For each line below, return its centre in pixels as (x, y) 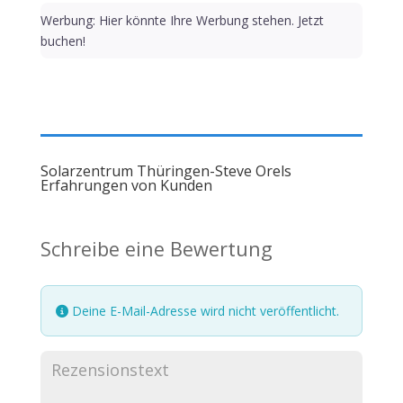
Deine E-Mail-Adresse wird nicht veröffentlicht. (203, 311)
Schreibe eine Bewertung (156, 249)
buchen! (63, 41)
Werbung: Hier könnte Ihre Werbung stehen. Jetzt (182, 21)
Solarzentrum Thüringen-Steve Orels (166, 171)
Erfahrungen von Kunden (126, 186)
